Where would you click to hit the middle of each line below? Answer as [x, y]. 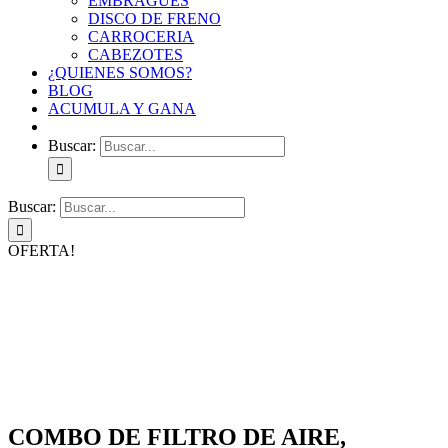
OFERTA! [41, 250]
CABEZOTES [135, 54]
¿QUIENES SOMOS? [120, 72]
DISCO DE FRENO [154, 18]
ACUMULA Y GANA [122, 108]
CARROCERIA [141, 36]
